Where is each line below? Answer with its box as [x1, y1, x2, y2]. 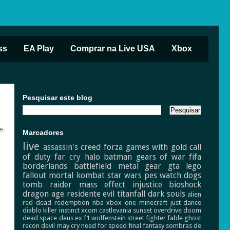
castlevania [99, 206, 131, 214]
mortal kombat [49, 170, 105, 180]
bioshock [169, 179, 202, 189]
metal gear [118, 161, 162, 171]
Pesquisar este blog [23, 93, 93, 102]
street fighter [127, 214, 166, 222]
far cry [54, 151, 81, 162]
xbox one [106, 198, 137, 206]
